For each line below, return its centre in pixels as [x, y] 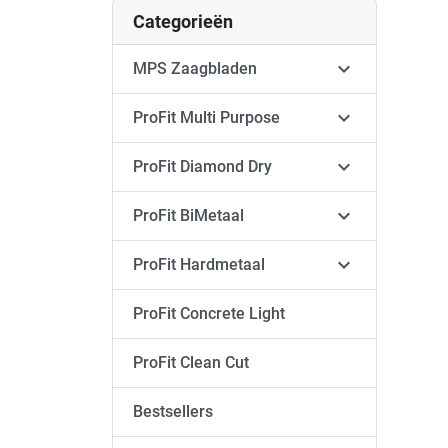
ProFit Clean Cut [191, 362]
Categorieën [183, 21]
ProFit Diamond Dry [202, 166]
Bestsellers [173, 411]
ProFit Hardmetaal [199, 264]
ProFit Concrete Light [209, 313]
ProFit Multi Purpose [206, 117]
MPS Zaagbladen [195, 68]
